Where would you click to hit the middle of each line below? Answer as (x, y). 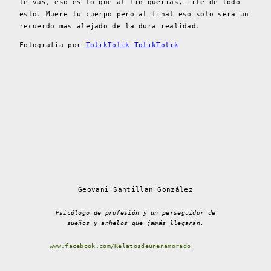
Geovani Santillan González (135, 190)
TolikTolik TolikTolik (132, 45)
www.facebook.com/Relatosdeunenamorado (120, 246)
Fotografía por (53, 45)
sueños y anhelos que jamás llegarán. (135, 223)
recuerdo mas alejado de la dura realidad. (110, 27)
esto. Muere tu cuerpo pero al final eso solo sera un (134, 15)
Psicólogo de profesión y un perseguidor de (135, 213)
